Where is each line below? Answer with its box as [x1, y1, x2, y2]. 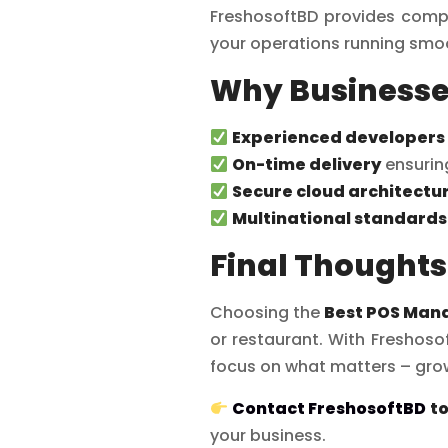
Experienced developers [231, 125, 445, 149]
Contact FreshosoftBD [232, 396, 427, 420]
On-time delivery [231, 152, 381, 176]
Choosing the [209, 300, 324, 324]
